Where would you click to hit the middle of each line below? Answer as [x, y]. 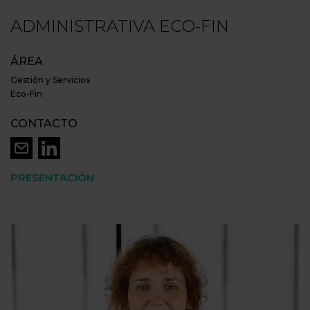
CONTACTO [44, 123]
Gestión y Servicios [50, 80]
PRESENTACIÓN [52, 177]
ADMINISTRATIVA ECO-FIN [120, 26]
